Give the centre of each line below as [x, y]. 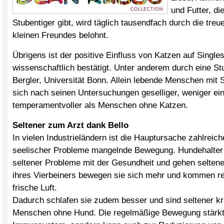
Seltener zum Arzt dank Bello [70, 125]
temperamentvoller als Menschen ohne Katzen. [100, 105]
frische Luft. [35, 188]
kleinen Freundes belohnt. [60, 35]
